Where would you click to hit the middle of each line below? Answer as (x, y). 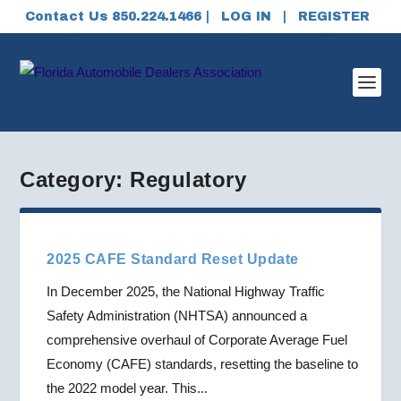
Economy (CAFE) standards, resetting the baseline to (203, 364)
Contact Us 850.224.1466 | (119, 17)
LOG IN (246, 17)
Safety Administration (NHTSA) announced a (177, 316)
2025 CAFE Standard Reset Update (173, 259)
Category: (75, 179)
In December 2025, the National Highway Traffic (186, 291)
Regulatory (188, 179)
